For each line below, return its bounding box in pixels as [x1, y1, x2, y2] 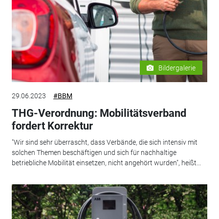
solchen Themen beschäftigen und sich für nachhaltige [11, 149, 176, 156]
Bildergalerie [158, 64, 196, 72]
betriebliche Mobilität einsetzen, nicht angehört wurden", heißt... [11, 159, 201, 167]
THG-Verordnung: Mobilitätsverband [11, 107, 186, 119]
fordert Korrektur [11, 119, 93, 132]
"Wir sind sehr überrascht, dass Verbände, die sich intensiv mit [11, 138, 197, 146]
